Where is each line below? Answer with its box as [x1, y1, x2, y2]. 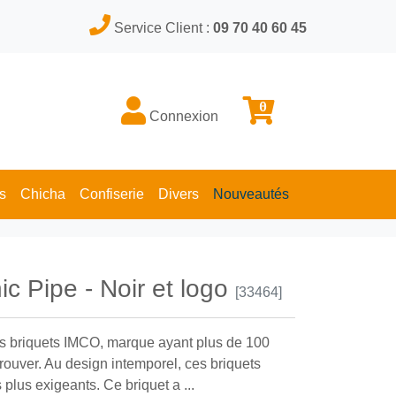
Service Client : [114, 20, 213, 35]
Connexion [146, 108, 218, 124]
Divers [157, 187, 199, 202]
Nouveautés [212, 187, 289, 202]
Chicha [19, 187, 65, 202]
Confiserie [79, 187, 144, 202]
